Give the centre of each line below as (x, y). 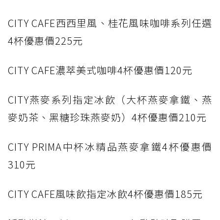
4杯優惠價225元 (45, 41)
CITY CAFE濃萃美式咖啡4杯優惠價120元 (100, 70)
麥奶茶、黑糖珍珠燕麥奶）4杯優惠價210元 (107, 117)
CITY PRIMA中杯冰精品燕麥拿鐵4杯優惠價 (110, 147)
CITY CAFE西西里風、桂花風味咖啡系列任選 (110, 23)
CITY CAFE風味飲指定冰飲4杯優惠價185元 (105, 194)
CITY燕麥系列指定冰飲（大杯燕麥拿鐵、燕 (110, 100)
